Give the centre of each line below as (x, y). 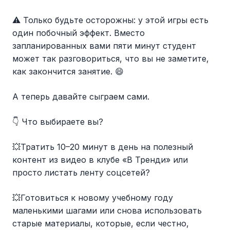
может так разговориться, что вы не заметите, (111, 59)
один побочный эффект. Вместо (79, 33)
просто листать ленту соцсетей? (81, 173)
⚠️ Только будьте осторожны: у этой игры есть (110, 20)
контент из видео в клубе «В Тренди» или (100, 160)
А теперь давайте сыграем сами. (81, 97)
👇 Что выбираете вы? (58, 122)
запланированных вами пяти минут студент (104, 46)
